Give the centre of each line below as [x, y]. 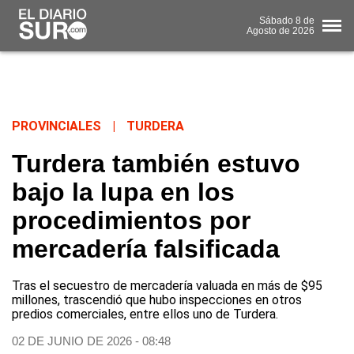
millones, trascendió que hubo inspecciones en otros [157, 300]
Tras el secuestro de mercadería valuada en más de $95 [167, 286]
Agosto [262, 30]
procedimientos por [131, 221]
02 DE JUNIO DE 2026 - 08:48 [91, 341]
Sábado [276, 20]
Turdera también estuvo [156, 164]
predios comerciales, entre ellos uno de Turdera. [145, 314]
